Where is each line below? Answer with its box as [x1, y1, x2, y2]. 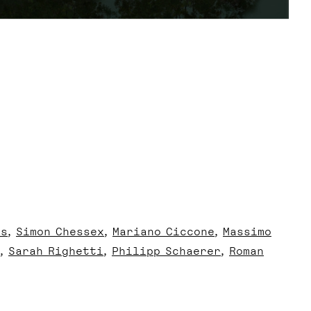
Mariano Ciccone [112, 225, 215, 238]
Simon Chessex [16, 225, 104, 238]
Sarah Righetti [8, 244, 103, 258]
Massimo [223, 225, 271, 238]
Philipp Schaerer [112, 244, 221, 258]
